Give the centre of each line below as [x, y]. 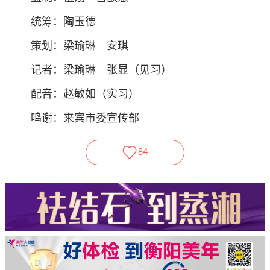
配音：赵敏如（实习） [85, 95]
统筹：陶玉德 [63, 22]
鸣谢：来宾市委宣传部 [85, 119]
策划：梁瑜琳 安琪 [80, 46]
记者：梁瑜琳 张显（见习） [101, 71]
